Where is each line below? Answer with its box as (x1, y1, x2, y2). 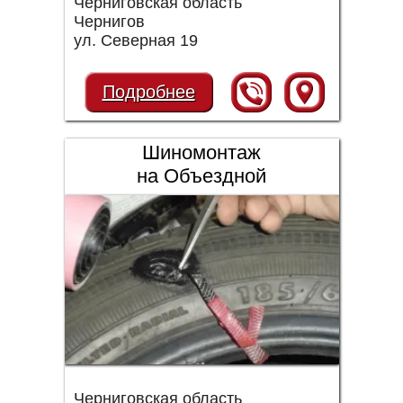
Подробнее (102, 82, 195, 102)
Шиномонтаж (142, 141, 261, 164)
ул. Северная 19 (73, 31, 198, 49)
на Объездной (137, 165, 266, 187)
